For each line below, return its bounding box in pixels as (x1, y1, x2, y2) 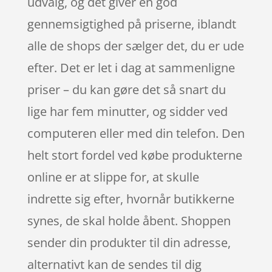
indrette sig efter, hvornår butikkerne (27, 190, 234, 207)
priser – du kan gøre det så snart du (27, 81, 226, 98)
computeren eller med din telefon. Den (27, 124, 245, 141)
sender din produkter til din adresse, (27, 234, 231, 251)
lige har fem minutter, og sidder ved (27, 103, 228, 120)
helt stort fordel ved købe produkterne (27, 146, 242, 163)
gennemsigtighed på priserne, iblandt (27, 15, 236, 32)
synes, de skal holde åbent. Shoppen (27, 212, 231, 229)
